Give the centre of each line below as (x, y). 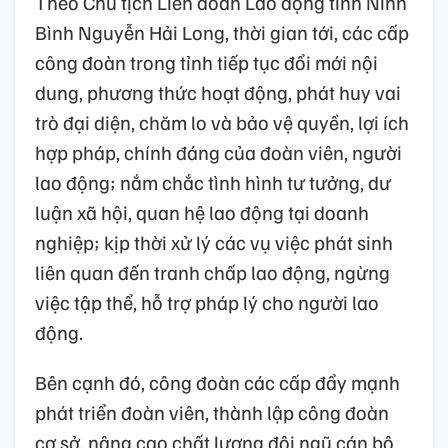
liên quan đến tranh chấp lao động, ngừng (212, 271)
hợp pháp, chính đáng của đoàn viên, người (218, 151)
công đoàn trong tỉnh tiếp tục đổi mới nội (206, 61)
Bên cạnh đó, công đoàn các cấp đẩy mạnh (217, 381)
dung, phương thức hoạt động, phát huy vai (218, 91)
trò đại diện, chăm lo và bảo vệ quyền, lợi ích (222, 121)
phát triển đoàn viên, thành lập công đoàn (212, 411)
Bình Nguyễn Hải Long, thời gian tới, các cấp (222, 31)
